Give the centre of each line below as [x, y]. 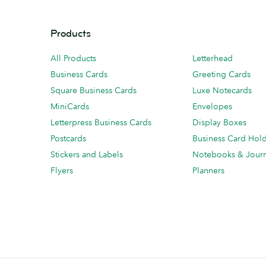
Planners [208, 170]
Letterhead [213, 58]
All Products [73, 58]
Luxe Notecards [222, 90]
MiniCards [70, 106]
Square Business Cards [94, 90]
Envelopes [212, 106]
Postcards [68, 138]
